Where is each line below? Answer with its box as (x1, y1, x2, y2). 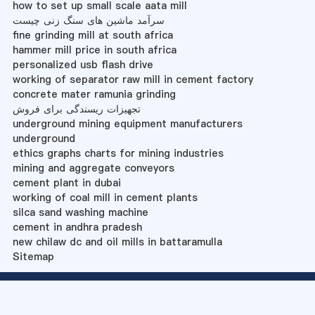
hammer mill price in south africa (12, 42, 176, 57)
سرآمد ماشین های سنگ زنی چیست (12, 13, 165, 27)
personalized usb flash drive (12, 57, 153, 72)
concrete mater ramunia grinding (12, 86, 176, 101)
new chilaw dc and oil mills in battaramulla (12, 234, 222, 249)
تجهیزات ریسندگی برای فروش (12, 101, 141, 116)
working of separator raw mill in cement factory (12, 72, 253, 86)
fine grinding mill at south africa (12, 27, 173, 42)
